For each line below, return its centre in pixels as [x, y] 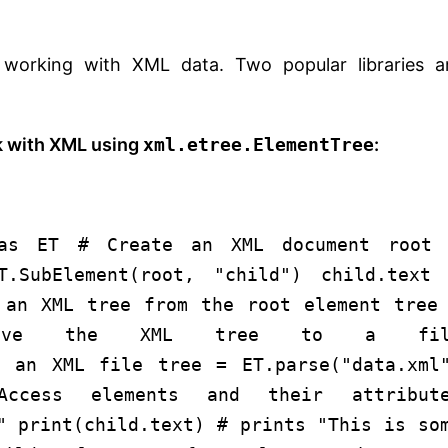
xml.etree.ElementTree [258, 144]
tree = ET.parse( [242, 364]
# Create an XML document [224, 244]
